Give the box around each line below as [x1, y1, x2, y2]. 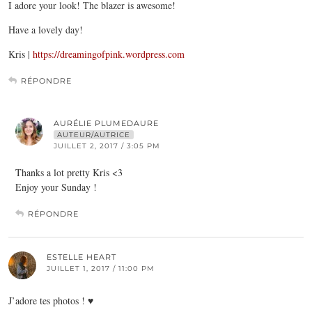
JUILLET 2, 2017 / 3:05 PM [54, 141, 160, 150]
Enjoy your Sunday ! [15, 180, 97, 194]
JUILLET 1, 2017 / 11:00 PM [47, 263, 155, 273]
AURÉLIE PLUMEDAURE [54, 118, 159, 128]
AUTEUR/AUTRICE [57, 130, 130, 139]
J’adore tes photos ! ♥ [8, 293, 93, 307]
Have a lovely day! [8, 22, 83, 36]
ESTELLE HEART [47, 251, 116, 262]
